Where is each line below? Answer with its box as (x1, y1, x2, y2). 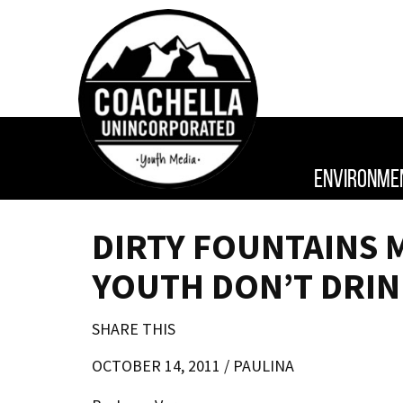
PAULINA (233, 355, 294, 376)
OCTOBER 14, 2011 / (92, 355, 233, 376)
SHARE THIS (92, 318, 175, 339)
